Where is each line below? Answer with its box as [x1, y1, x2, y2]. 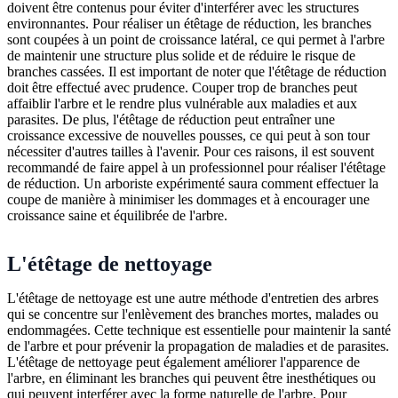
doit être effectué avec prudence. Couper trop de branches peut [7, 79, 357, 95]
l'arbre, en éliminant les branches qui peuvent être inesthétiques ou [7, 370, 376, 386]
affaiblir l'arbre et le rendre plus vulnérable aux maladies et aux [7, 95, 357, 111]
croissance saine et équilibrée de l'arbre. [7, 207, 227, 223]
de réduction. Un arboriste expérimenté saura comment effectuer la [7, 175, 378, 191]
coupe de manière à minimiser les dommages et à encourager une [7, 191, 370, 207]
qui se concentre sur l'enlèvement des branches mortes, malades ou [7, 306, 378, 322]
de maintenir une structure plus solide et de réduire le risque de [7, 47, 355, 63]
